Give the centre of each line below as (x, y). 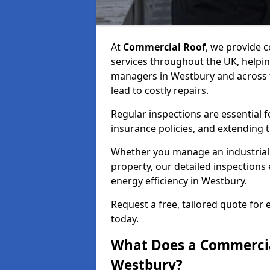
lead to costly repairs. (160, 90)
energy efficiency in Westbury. (179, 181)
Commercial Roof (164, 47)
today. (125, 219)
